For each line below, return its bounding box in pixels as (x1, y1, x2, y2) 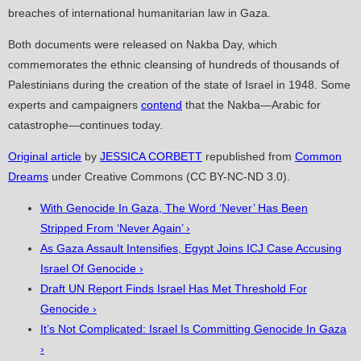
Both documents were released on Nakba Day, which (8, 38, 277, 52)
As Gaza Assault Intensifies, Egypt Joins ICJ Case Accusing (40, 242, 342, 255)
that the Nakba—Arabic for (182, 98, 321, 112)
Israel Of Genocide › (40, 262, 143, 276)
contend (141, 98, 182, 112)
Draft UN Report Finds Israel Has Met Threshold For (40, 282, 307, 296)
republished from (202, 150, 295, 164)
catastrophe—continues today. (8, 118, 163, 132)
